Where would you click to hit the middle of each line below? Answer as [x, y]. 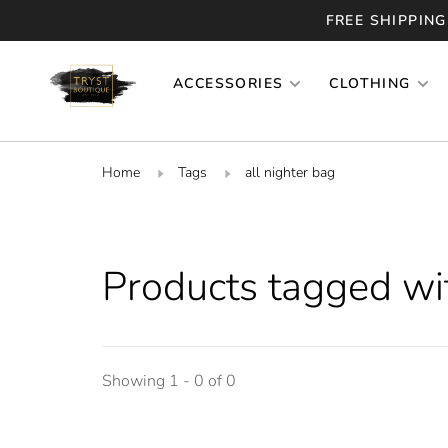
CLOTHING [370, 83]
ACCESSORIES [228, 83]
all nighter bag [290, 172]
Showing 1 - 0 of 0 [169, 380]
